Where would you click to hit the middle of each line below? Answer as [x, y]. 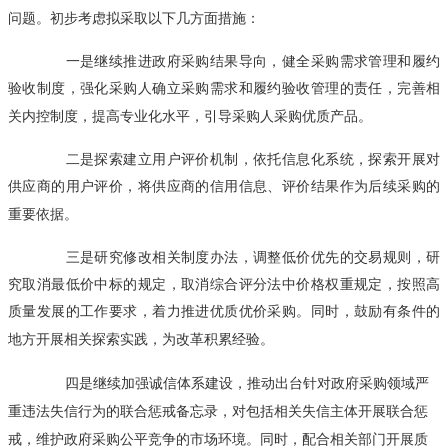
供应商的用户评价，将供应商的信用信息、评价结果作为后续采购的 [224, 185]
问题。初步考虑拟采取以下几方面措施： [134, 17]
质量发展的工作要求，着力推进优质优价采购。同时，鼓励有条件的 [224, 310]
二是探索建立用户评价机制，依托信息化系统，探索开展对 [238, 158]
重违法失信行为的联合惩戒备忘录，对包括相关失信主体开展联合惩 [218, 410]
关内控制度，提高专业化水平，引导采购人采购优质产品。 [190, 115]
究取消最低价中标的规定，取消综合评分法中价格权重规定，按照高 [224, 283]
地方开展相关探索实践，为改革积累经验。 [141, 338]
